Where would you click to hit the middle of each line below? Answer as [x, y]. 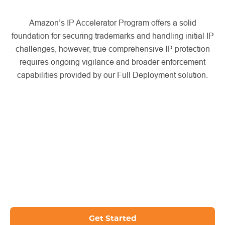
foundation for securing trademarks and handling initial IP [113, 35]
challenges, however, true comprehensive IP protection [113, 48]
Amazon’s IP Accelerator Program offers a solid [113, 22]
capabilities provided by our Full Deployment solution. [113, 75]
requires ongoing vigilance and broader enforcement [113, 62]
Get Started [113, 218]
